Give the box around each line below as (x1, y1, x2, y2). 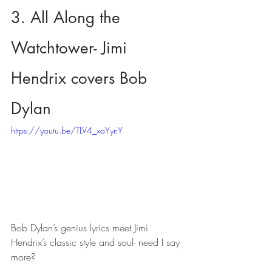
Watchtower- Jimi (11, 37, 132, 58)
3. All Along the (11, 7, 125, 28)
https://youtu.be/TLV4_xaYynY (11, 124, 123, 136)
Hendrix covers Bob (11, 67, 152, 89)
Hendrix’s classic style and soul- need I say (11, 236, 183, 250)
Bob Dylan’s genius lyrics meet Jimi (11, 221, 151, 235)
